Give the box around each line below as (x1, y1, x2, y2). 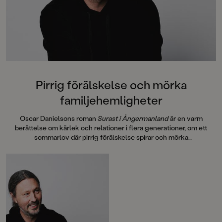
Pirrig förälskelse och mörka (35, 77, 187, 93)
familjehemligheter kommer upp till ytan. (48, 142, 174, 152)
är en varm (168, 113, 203, 123)
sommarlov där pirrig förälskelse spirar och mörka (34, 132, 188, 142)
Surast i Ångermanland (97, 113, 168, 123)
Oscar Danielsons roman (19, 113, 96, 123)
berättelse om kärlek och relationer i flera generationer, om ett (15, 123, 207, 133)
